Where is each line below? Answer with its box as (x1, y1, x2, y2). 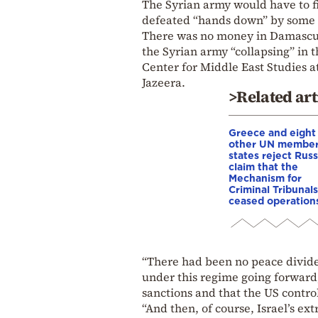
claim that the (229, 160, 298, 172)
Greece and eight (229, 126, 316, 138)
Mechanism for (229, 172, 302, 183)
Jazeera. (142, 74, 185, 90)
